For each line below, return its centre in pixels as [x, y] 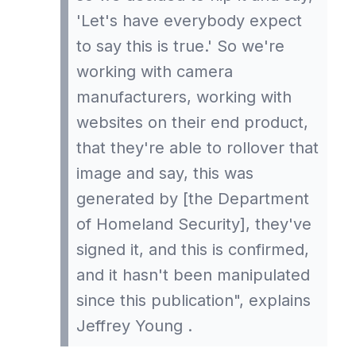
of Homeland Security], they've [194, 224]
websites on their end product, [192, 122]
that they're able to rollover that [197, 147]
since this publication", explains [193, 300]
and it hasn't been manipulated [193, 275]
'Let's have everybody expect [189, 20]
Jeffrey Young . [134, 325]
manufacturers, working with [184, 97]
